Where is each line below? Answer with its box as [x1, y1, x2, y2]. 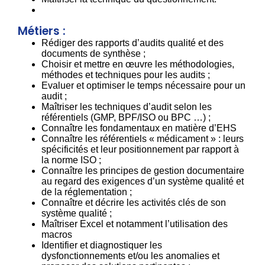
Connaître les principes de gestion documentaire [41, 165, 244, 176]
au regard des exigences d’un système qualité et [41, 176, 244, 186]
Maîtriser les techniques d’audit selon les [41, 101, 212, 112]
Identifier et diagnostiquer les [41, 240, 162, 250]
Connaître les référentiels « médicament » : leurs [41, 133, 244, 144]
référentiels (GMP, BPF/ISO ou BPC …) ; [41, 112, 211, 122]
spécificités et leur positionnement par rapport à [41, 144, 239, 154]
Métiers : [18, 22, 66, 39]
